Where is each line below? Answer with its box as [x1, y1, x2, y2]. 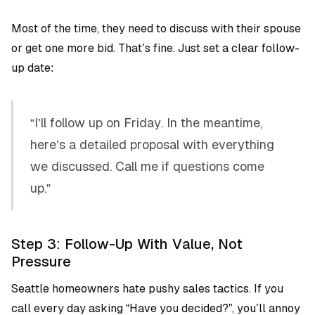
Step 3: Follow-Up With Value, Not [11, 235, 243, 253]
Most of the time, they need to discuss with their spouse [11, 21, 301, 36]
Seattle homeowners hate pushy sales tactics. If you [11, 281, 283, 296]
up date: [11, 60, 53, 75]
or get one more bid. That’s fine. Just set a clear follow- [11, 41, 300, 56]
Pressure [11, 252, 71, 271]
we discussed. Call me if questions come [30, 158, 264, 174]
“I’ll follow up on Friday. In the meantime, [30, 115, 262, 131]
